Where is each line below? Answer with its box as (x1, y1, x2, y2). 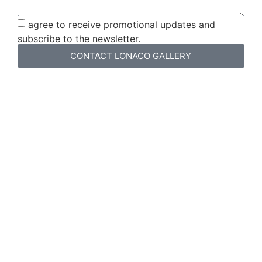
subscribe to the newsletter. (17, 32, 140, 44)
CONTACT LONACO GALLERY (70, 50, 192, 61)
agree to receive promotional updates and (27, 18, 215, 30)
